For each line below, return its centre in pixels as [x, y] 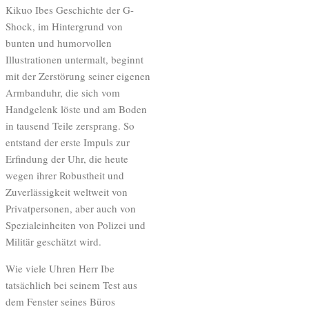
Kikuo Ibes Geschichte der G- [70, 9]
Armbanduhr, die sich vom [63, 92]
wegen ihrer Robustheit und [65, 175]
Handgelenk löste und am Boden [76, 109]
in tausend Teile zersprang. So [70, 125]
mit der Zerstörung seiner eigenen [78, 76]
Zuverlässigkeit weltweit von [67, 191]
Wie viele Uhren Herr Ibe [60, 268]
